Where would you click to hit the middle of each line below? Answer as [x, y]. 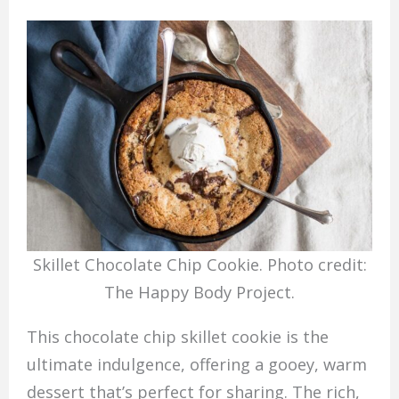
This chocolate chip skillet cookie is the [177, 336]
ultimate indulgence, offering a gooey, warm [196, 364]
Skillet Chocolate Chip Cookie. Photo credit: [199, 265]
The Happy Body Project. [199, 293]
